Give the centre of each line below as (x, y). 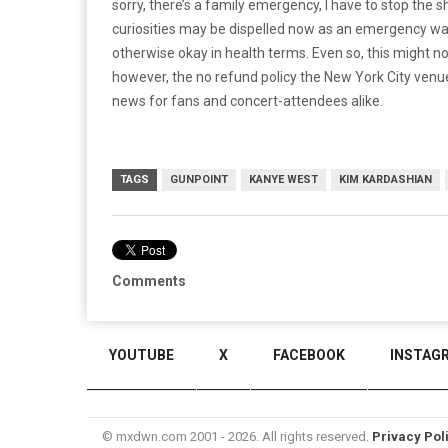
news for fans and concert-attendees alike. (247, 100)
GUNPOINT (199, 179)
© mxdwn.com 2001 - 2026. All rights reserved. (237, 436)
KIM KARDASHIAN (385, 179)
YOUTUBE (141, 355)
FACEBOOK (309, 355)
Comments (149, 280)
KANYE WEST (283, 179)
